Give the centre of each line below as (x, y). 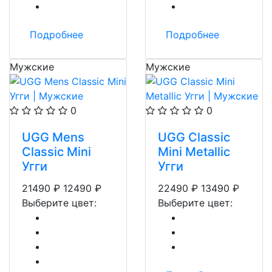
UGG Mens (53, 137)
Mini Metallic (194, 152)
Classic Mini (56, 152)
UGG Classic (194, 137)
